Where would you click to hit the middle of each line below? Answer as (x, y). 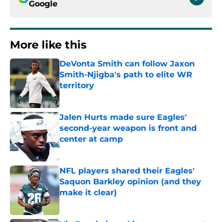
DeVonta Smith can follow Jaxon (127, 64)
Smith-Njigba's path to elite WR (126, 75)
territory (77, 86)
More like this (48, 45)
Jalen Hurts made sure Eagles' (123, 117)
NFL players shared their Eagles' (127, 171)
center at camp (91, 139)
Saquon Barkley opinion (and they (130, 182)
